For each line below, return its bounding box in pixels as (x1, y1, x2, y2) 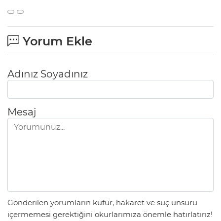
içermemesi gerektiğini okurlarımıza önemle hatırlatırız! (7, 209, 213, 219)
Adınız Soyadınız (7, 68, 88, 80)
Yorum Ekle (19, 34, 92, 49)
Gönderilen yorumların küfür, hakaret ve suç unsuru (7, 197, 197, 207)
